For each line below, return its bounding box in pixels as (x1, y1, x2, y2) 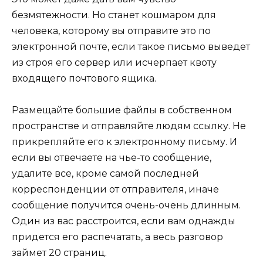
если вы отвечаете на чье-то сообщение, (12, 151, 211, 163)
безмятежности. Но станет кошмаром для (12, 9, 216, 21)
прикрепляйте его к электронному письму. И (12, 136, 237, 147)
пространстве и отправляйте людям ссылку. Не (12, 120, 246, 131)
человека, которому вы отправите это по (12, 25, 211, 36)
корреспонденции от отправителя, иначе (12, 183, 219, 195)
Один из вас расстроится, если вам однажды (12, 215, 235, 227)
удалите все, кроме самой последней (12, 167, 199, 179)
